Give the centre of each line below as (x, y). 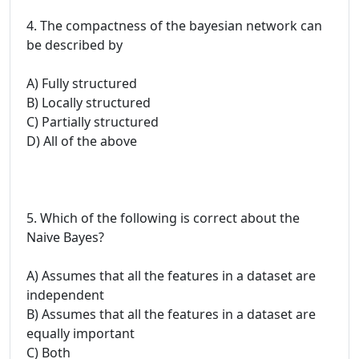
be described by (75, 44)
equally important (81, 333)
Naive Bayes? (65, 237)
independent (65, 294)
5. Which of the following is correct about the (163, 218)
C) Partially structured (93, 121)
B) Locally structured (89, 102)
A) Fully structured (82, 83)
